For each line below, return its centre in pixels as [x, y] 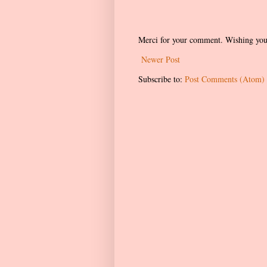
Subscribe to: [162, 79]
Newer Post [161, 59]
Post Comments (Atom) [225, 79]
